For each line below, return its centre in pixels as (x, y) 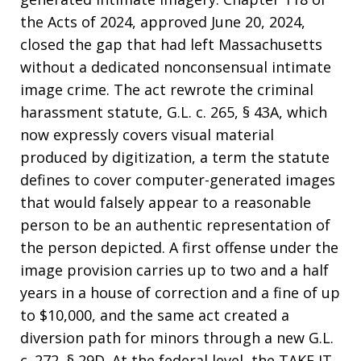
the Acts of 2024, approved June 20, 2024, (163, 22)
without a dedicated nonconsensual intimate (176, 67)
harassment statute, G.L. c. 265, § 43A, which (174, 112)
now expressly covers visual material (147, 135)
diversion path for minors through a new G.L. (177, 338)
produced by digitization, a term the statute (175, 157)
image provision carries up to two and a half (174, 270)
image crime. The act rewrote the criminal (167, 89)
